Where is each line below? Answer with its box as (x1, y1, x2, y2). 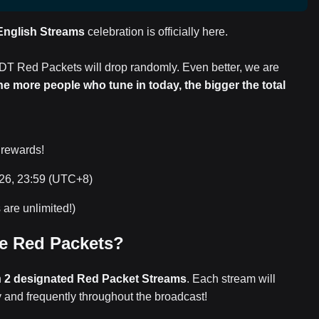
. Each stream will (187, 273, 276, 285)
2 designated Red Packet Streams (4, 273, 187, 285)
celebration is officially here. (85, 26, 228, 38)
